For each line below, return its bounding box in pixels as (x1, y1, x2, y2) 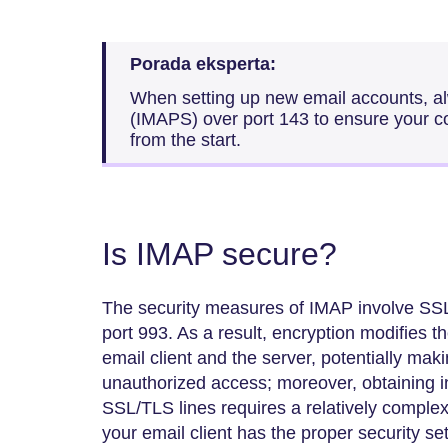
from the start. (130, 130, 241, 150)
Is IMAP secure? (102, 236, 337, 272)
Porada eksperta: (130, 53, 276, 74)
